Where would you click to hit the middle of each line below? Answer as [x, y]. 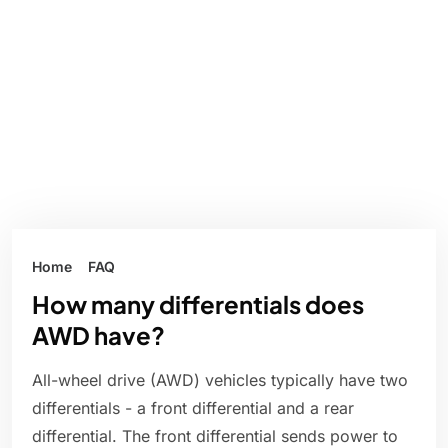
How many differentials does [198, 304]
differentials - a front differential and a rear [193, 408]
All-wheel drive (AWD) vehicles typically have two [220, 380]
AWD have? [98, 335]
